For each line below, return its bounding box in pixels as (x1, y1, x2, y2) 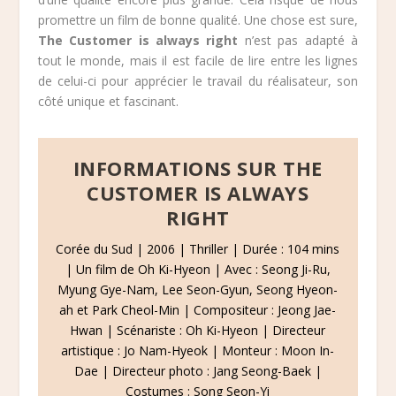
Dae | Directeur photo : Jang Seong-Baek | (73, 362, 322, 379)
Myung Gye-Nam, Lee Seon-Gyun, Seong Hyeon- (57, 280, 339, 298)
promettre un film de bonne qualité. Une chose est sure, (37, 11, 359, 28)
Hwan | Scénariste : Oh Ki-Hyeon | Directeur (70, 321, 326, 339)
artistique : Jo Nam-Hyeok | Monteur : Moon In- (61, 341, 335, 359)
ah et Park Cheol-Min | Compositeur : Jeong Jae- (59, 301, 337, 318)
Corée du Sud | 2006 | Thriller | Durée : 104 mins (56, 240, 340, 257)
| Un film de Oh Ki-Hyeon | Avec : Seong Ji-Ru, (65, 260, 331, 278)
